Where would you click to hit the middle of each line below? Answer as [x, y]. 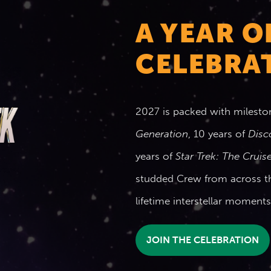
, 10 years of [218, 134]
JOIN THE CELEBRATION [203, 240]
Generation [162, 134]
